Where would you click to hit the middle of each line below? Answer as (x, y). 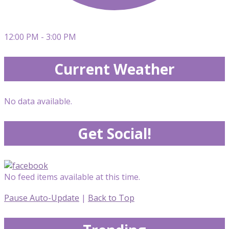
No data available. (38, 101)
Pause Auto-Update (42, 198)
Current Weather (114, 69)
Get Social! (114, 133)
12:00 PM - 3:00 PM (40, 37)
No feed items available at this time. (72, 177)
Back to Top (111, 198)
